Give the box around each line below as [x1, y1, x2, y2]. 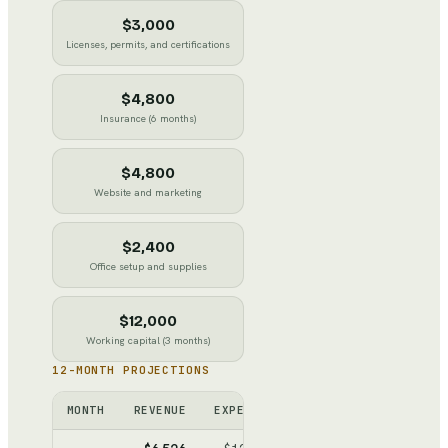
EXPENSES [214, 402, 274, 417]
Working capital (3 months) [86, 333, 210, 347]
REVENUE [133, 402, 186, 417]
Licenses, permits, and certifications [66, 37, 230, 51]
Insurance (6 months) [100, 111, 196, 125]
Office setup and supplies [89, 259, 207, 273]
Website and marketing [94, 185, 202, 199]
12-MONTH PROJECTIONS [52, 362, 210, 377]
